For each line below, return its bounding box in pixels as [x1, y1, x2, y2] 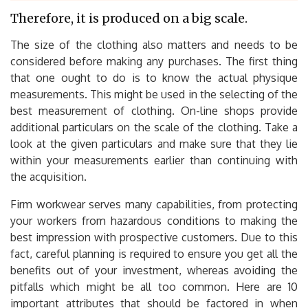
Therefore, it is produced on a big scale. [10, 10, 247, 26]
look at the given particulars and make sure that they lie [10, 136, 298, 151]
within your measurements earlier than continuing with [10, 153, 298, 167]
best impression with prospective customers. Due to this [10, 230, 298, 244]
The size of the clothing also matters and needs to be [10, 37, 298, 52]
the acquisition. [10, 169, 87, 184]
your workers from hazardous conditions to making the [10, 213, 298, 228]
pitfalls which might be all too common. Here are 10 [10, 279, 298, 294]
